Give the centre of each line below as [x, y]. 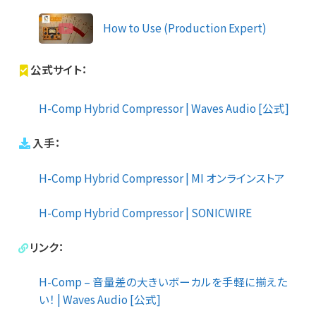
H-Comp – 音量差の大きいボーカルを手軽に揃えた [163, 281]
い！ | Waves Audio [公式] [100, 299]
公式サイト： [59, 69]
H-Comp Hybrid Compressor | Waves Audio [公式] [164, 108]
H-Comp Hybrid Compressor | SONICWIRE [145, 212]
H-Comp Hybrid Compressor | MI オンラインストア [162, 177]
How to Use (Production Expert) [185, 27]
